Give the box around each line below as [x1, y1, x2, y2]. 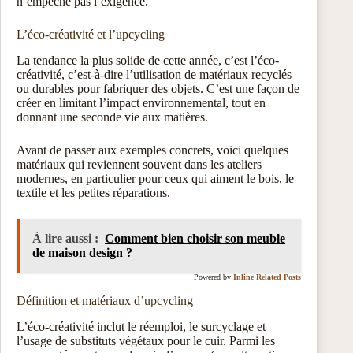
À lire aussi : [32, 231, 98, 245]
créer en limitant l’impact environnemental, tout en [17, 95, 266, 110]
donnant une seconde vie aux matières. [17, 110, 208, 124]
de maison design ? [32, 245, 132, 259]
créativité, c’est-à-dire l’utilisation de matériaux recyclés [17, 67, 292, 81]
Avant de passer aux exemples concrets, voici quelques [17, 143, 288, 157]
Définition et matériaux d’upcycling [17, 293, 193, 307]
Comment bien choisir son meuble [105, 231, 285, 245]
